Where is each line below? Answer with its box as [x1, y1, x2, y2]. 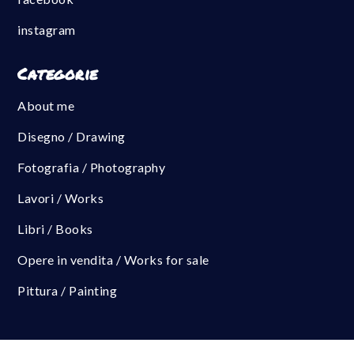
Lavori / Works [17, 190, 104, 205]
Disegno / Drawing [17, 128, 126, 144]
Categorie [17, 62, 98, 85]
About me [17, 97, 75, 113]
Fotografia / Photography [17, 159, 166, 175]
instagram [17, 21, 76, 37]
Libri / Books [17, 220, 93, 236]
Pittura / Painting [17, 282, 118, 298]
